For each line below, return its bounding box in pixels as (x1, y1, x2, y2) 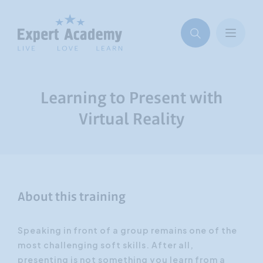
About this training (18, 191, 126, 204)
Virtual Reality (79, 111, 184, 129)
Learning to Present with (41, 90, 222, 108)
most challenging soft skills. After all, (18, 240, 194, 250)
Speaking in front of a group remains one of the (18, 225, 237, 235)
